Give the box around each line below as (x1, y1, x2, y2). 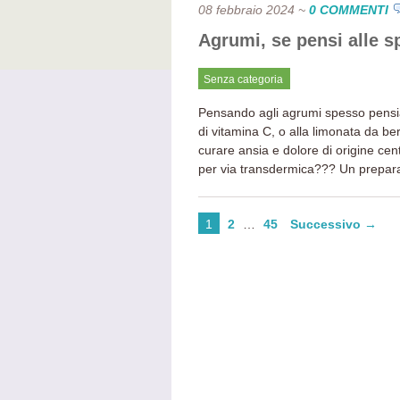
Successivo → (290, 217, 377, 231)
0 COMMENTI (309, 3, 388, 17)
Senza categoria (204, 73, 283, 86)
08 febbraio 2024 (198, 3, 295, 17)
